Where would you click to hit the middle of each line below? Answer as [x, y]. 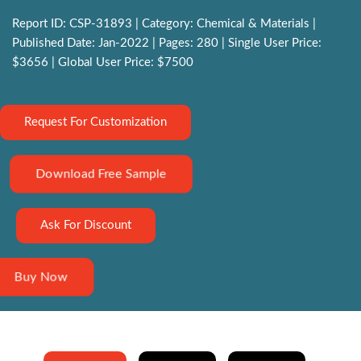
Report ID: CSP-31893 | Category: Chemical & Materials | [164, 24]
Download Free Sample [101, 174]
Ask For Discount [86, 226]
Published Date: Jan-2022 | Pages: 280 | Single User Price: [167, 44]
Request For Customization [95, 122]
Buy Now [41, 277]
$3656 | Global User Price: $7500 [103, 63]
